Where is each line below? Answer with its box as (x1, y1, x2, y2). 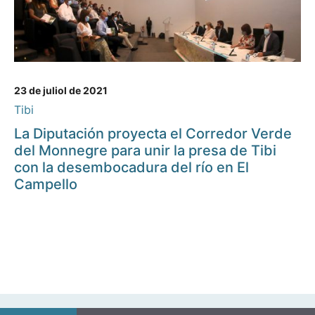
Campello (14, 176, 77, 193)
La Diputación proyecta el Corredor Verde (14, 125, 292, 143)
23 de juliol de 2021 (14, 84, 108, 97)
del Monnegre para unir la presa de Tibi (14, 142, 276, 160)
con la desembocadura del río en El (14, 159, 249, 176)
